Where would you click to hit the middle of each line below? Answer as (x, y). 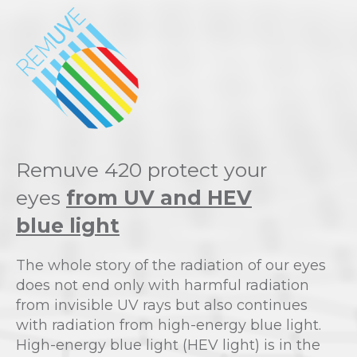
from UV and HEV (159, 198)
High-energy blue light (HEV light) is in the (168, 345)
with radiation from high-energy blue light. (169, 326)
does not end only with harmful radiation (163, 286)
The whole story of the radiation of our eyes (171, 266)
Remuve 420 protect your (141, 170)
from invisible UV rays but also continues (162, 306)
